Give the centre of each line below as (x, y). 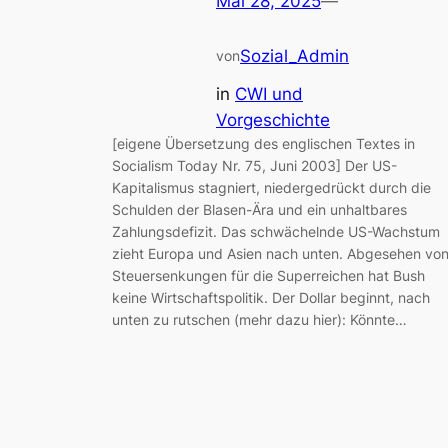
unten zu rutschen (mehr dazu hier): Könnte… (259, 320)
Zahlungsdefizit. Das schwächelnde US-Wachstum (276, 232)
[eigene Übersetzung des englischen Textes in (263, 144)
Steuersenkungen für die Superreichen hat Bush (268, 276)
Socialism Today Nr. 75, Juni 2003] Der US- (254, 166)
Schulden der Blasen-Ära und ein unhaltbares (259, 210)
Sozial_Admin (294, 55)
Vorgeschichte (273, 120)
